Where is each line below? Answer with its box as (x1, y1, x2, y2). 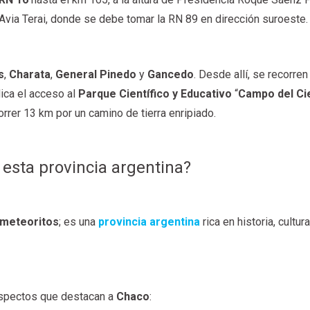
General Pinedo (55, 68, 137, 82)
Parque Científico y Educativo (78, 87, 232, 101)
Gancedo (147, 68, 194, 82)
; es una (59, 215, 99, 228)
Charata (9, 68, 51, 82)
